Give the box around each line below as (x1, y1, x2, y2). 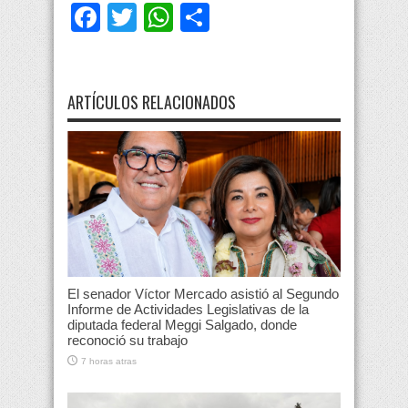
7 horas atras (81, 355, 137, 366)
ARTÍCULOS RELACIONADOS (67, 89, 236, 114)
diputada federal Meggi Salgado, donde (67, 316, 297, 332)
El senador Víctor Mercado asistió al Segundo (67, 285, 339, 301)
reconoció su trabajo (67, 331, 188, 348)
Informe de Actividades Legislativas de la (67, 301, 309, 317)
